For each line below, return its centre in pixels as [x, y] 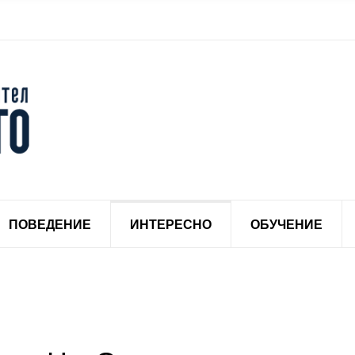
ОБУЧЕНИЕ [286, 223]
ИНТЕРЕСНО [171, 223]
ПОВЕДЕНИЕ [50, 223]
